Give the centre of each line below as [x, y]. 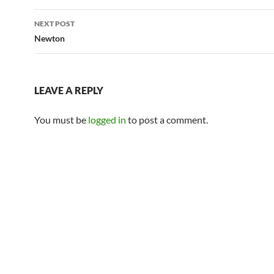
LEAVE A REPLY [69, 90]
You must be [61, 120]
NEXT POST [54, 24]
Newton [50, 38]
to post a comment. [167, 120]
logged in [107, 120]
